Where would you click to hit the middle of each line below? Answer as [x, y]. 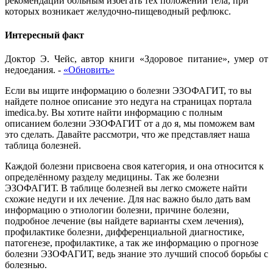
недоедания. [30, 70]
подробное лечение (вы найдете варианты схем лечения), [124, 221]
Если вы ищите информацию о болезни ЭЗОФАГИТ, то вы [128, 91]
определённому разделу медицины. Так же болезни [112, 177]
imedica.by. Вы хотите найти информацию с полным [114, 113]
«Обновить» [89, 70]
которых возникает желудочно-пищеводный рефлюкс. [118, 11]
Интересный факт [44, 35]
